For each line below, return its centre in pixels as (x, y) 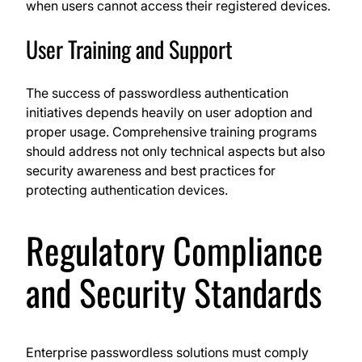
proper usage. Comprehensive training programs (171, 132)
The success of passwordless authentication (157, 93)
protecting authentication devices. (127, 190)
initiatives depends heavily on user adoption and (169, 113)
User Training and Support (129, 49)
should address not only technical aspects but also (175, 152)
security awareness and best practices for (151, 171)
